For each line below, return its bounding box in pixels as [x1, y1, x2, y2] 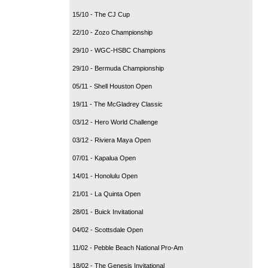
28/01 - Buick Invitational [72, 208, 143, 215]
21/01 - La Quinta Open [72, 190, 141, 197]
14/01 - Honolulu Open [72, 172, 138, 179]
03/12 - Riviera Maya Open [72, 136, 151, 144]
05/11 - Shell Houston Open [72, 82, 152, 90]
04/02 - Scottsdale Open [72, 226, 143, 233]
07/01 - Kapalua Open [72, 154, 136, 162]
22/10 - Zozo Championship [72, 28, 153, 36]
